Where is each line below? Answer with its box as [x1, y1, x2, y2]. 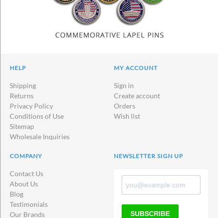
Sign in [114, 81, 134, 90]
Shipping [10, 81, 36, 90]
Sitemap [10, 122, 34, 130]
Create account [114, 91, 160, 100]
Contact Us [10, 169, 43, 178]
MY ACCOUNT [114, 64, 158, 72]
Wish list [114, 111, 140, 120]
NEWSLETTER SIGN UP [114, 152, 183, 160]
